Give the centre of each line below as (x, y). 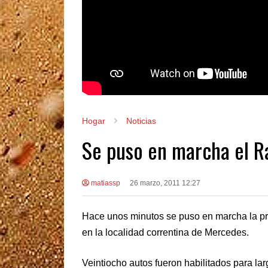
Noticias (141, 121)
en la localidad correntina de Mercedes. (165, 232)
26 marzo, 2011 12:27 (165, 183)
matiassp (105, 183)
